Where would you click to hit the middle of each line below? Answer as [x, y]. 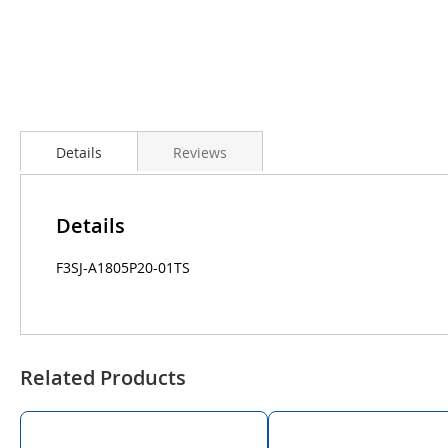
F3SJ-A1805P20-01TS [123, 267]
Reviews [200, 152]
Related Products [103, 377]
